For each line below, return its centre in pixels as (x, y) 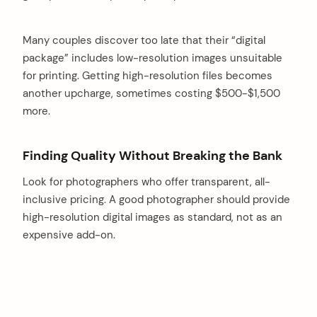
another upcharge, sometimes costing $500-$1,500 (151, 93)
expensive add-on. (69, 235)
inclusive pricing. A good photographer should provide (156, 200)
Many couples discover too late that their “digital (144, 40)
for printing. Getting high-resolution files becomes (148, 75)
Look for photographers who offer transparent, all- (146, 182)
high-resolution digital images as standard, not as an (152, 218)
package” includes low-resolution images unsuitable (152, 58)
